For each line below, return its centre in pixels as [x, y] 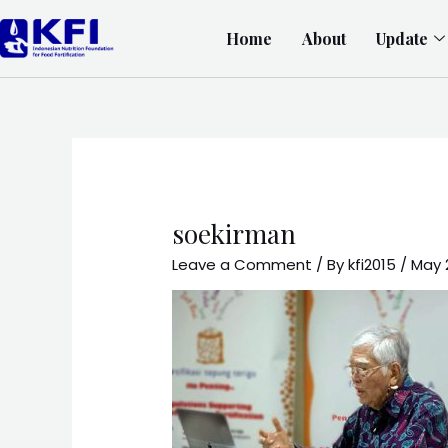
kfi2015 [374, 265]
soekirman [234, 234]
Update [401, 38]
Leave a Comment [242, 265]
